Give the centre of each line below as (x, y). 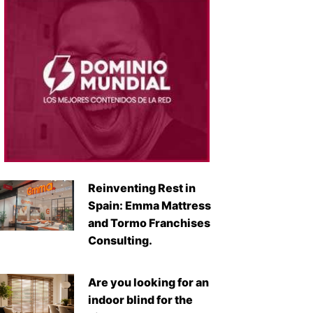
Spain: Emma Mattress (150, 206)
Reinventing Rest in (142, 188)
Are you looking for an (149, 283)
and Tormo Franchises (150, 223)
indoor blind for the (141, 300)
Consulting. (121, 241)
